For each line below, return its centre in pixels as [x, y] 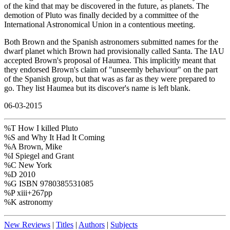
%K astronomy [28, 202]
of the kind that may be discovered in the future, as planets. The [107, 6]
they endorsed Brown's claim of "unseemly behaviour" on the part [111, 70]
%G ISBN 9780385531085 [49, 184]
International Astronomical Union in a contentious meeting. [100, 25]
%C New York [28, 165]
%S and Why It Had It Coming [54, 138]
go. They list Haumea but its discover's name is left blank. [97, 88]
